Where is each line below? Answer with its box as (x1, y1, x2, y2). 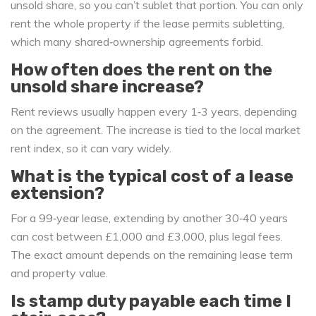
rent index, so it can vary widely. (11, 141, 171, 156)
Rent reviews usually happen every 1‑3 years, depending (11, 104, 297, 119)
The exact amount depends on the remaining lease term (11, 248, 293, 262)
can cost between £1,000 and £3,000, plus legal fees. (11, 229, 283, 244)
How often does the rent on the (11, 60, 272, 80)
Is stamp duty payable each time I (11, 291, 291, 312)
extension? (11, 183, 104, 204)
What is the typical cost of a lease (11, 166, 293, 187)
